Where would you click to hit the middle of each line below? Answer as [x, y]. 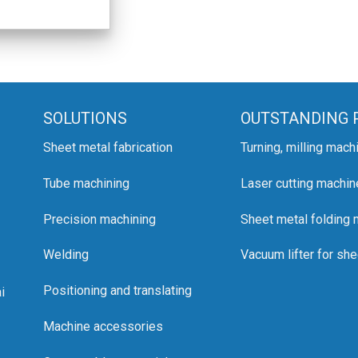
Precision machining [99, 219]
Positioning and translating [117, 291]
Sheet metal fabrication [108, 147]
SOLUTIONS [85, 118]
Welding [66, 255]
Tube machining [86, 183]
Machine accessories [103, 326]
